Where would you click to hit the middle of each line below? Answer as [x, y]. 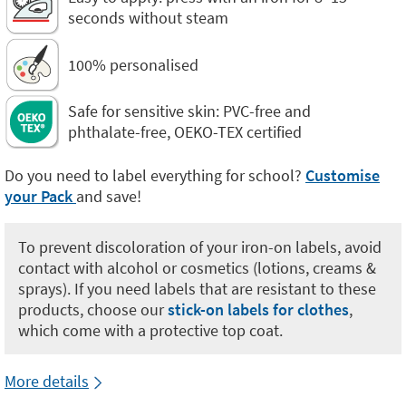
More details [47, 381]
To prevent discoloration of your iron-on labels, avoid [200, 247]
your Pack [40, 196]
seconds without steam [148, 18]
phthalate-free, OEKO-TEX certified [185, 132]
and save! [109, 196]
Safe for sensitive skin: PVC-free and [189, 111]
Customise [343, 175]
